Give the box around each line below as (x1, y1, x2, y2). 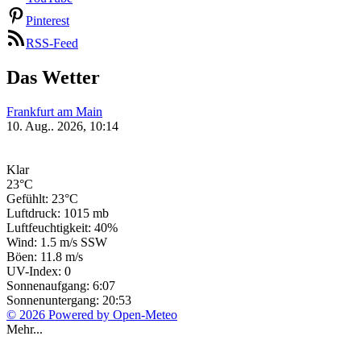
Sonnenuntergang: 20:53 (6, 293, 131, 307)
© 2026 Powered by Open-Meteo (6, 307, 177, 322)
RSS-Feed (26, 36, 78, 50)
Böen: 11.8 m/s (6, 249, 83, 263)
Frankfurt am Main (6, 104, 102, 118)
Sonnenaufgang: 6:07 (6, 278, 115, 293)
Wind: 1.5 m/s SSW (6, 234, 107, 249)
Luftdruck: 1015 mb (6, 205, 109, 220)
